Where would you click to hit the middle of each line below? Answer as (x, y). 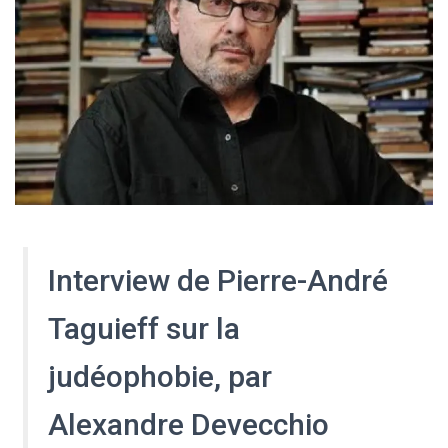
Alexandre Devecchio (188, 425)
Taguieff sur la (144, 329)
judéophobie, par (160, 377)
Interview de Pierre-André (218, 281)
